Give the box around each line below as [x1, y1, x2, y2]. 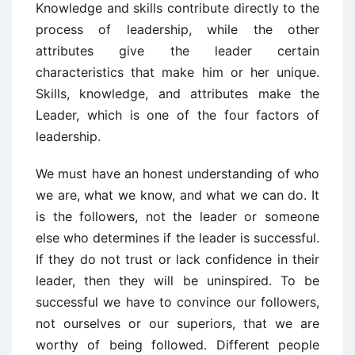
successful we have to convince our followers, [36, 294, 319, 310]
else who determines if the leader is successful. [36, 230, 319, 246]
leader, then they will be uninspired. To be [36, 273, 319, 288]
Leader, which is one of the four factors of [36, 107, 319, 123]
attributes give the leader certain [36, 43, 319, 59]
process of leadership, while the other [36, 21, 319, 37]
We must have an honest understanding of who [36, 166, 319, 181]
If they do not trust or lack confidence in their [36, 251, 319, 267]
